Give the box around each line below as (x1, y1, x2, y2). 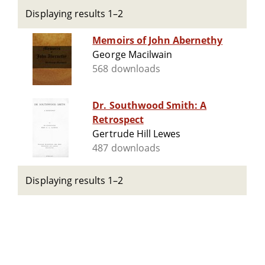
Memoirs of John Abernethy (92, 34, 223, 47)
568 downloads (92, 62, 160, 76)
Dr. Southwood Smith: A (92, 99, 207, 112)
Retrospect (92, 113, 144, 127)
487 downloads (92, 141, 160, 155)
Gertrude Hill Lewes (92, 127, 181, 141)
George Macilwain (92, 48, 172, 62)
